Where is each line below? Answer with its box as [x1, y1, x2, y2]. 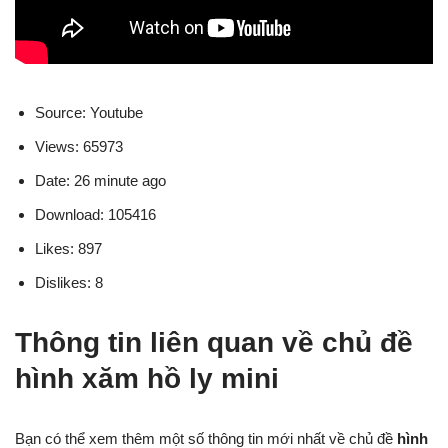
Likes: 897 [35, 239, 102, 257]
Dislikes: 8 [35, 273, 103, 291]
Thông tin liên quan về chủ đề [15, 326, 413, 358]
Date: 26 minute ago [35, 171, 166, 189]
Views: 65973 [35, 137, 123, 155]
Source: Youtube [35, 103, 143, 121]
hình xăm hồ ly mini [15, 362, 279, 394]
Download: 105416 [35, 205, 156, 223]
